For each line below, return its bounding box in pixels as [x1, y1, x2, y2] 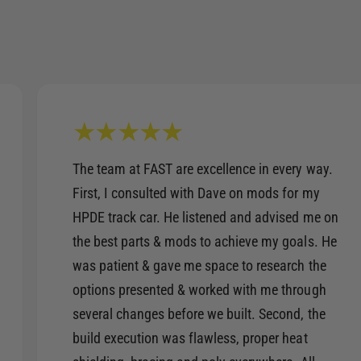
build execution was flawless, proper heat [72, 330, 308, 346]
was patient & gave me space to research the [72, 257, 326, 274]
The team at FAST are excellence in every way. [72, 160, 333, 177]
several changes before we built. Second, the [72, 305, 326, 322]
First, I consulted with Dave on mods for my [72, 185, 320, 201]
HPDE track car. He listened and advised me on [72, 209, 338, 226]
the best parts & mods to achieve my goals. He [72, 233, 337, 250]
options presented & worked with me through [72, 281, 326, 298]
